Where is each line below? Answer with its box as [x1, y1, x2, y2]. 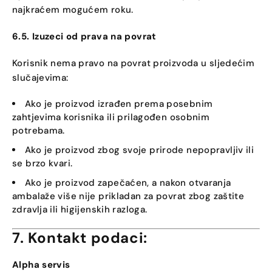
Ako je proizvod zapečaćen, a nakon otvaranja [25, 177, 231, 189]
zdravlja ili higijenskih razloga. [12, 203, 148, 216]
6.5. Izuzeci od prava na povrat [12, 30, 157, 42]
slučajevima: [12, 72, 69, 84]
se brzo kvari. [12, 157, 73, 169]
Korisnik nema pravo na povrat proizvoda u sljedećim [12, 57, 255, 69]
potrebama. [12, 124, 65, 137]
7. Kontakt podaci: [12, 228, 148, 247]
